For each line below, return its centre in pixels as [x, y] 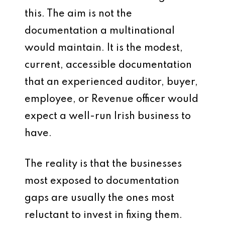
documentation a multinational [100, 31]
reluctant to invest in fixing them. [103, 215]
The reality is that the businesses [103, 164]
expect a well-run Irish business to [108, 117]
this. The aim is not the [78, 14]
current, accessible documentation [108, 65]
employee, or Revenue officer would [111, 99]
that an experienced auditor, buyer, [111, 82]
